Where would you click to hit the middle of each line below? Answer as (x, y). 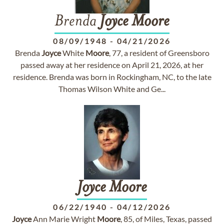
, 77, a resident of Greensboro (159, 53)
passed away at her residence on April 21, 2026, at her (112, 65)
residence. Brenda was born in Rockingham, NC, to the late (112, 77)
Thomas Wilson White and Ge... (112, 89)
